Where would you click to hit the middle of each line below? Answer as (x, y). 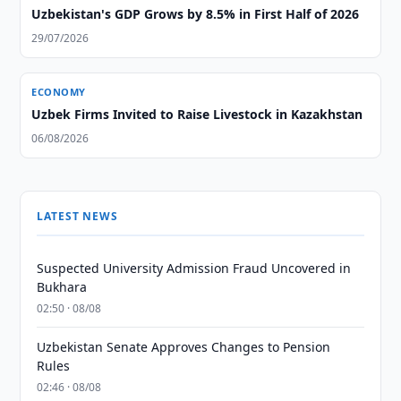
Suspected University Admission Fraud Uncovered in (194, 268)
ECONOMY (59, 92)
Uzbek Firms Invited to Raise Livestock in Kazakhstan (197, 114)
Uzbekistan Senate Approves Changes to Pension (184, 347)
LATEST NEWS (77, 216)
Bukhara (62, 287)
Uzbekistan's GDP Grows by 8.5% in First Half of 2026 (196, 14)
